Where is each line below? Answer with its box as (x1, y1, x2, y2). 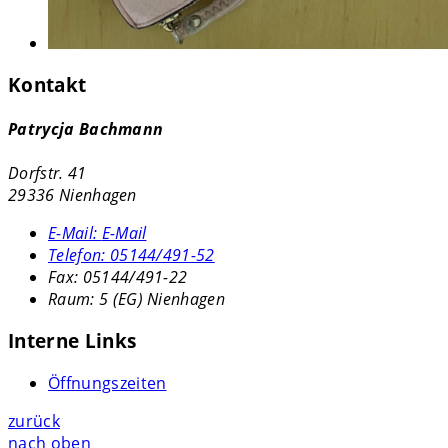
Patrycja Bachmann (8, 118, 164, 141)
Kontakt (8, 72, 87, 98)
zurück (8, 410, 60, 433)
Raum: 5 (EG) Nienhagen (48, 287, 226, 310)
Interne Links (8, 328, 137, 354)
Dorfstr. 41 (8, 161, 87, 184)
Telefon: (48, 243, 110, 266)
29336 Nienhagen (8, 183, 137, 206)
